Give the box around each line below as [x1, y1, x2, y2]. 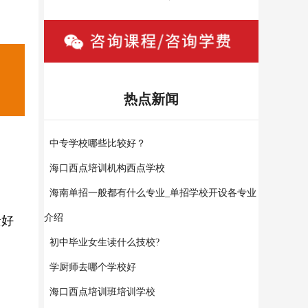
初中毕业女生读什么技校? [49, 237, 159, 248]
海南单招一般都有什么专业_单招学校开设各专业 [49, 188, 256, 199]
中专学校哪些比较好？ [49, 138, 146, 149]
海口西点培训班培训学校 [49, 287, 155, 298]
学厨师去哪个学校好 [49, 262, 136, 273]
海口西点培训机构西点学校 [49, 163, 165, 174]
